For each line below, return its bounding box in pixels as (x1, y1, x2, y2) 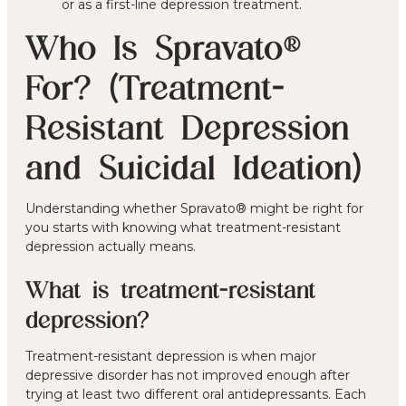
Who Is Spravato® (25, 25, 302, 68)
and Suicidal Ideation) (25, 145, 362, 188)
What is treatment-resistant (25, 274, 315, 304)
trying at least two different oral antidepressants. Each (25, 385, 366, 402)
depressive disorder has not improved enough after (25, 366, 350, 383)
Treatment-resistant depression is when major (25, 347, 316, 364)
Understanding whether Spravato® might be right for (25, 199, 363, 217)
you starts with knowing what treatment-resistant (25, 218, 341, 236)
